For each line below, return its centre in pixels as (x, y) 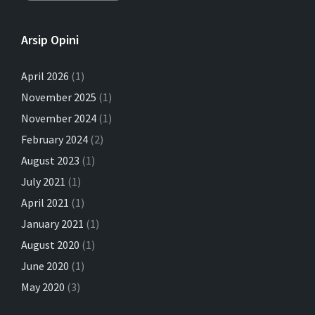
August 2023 (50, 160)
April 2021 (45, 202)
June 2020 (45, 265)
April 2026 (45, 76)
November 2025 (59, 97)
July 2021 (43, 181)
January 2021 (52, 223)
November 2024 (59, 118)
